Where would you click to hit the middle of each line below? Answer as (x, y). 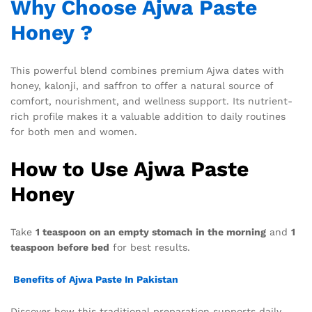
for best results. (150, 248)
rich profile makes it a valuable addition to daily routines (148, 117)
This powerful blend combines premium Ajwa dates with (147, 71)
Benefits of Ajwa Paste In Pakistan (96, 279)
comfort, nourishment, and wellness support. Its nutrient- (151, 101)
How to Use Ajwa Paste (130, 169)
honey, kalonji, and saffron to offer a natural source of (142, 86)
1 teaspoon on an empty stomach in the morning (151, 232)
